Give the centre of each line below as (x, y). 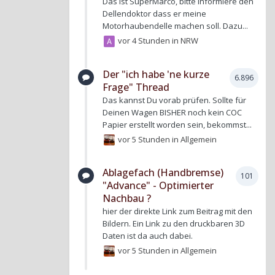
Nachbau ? (127, 199)
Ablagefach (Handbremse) (163, 173)
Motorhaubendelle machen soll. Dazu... (175, 26)
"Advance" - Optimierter (158, 186)
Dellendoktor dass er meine (154, 14)
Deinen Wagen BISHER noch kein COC (172, 112)
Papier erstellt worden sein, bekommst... (177, 124)
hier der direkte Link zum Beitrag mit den (177, 211)
